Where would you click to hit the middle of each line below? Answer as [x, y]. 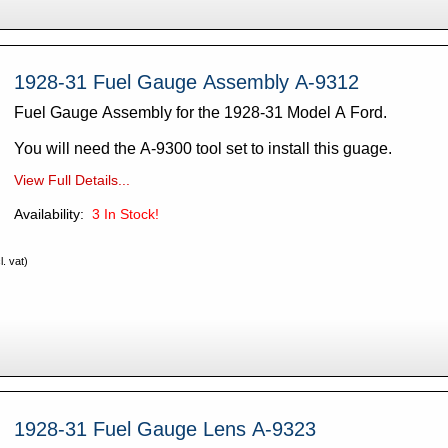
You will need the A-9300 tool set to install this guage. [202, 149]
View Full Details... [71, 180]
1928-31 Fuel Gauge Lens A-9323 [164, 428]
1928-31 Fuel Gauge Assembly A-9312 [186, 82]
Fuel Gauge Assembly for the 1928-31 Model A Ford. [202, 113]
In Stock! [131, 214]
